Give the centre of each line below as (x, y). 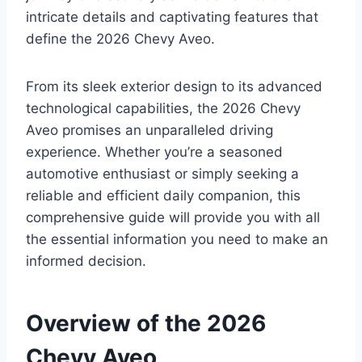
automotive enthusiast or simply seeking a (162, 174)
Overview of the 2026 (146, 324)
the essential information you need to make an (177, 240)
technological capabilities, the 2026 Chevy (163, 109)
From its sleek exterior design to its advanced (174, 87)
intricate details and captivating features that (172, 17)
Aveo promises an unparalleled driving (149, 130)
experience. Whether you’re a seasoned (154, 152)
